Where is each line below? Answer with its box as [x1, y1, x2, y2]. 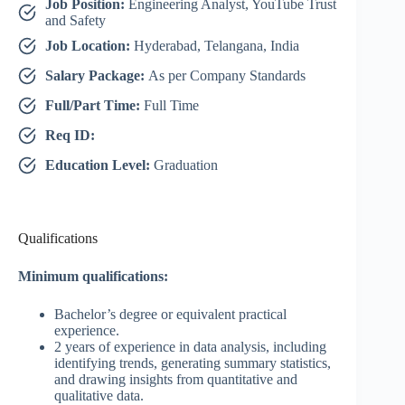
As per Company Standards [148, 68, 306, 84]
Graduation [154, 157, 218, 174]
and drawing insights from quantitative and [54, 372, 297, 388]
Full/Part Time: [45, 98, 144, 114]
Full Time [144, 98, 199, 114]
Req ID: [45, 127, 95, 144]
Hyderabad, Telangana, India [134, 38, 299, 54]
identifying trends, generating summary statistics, [54, 355, 331, 372]
